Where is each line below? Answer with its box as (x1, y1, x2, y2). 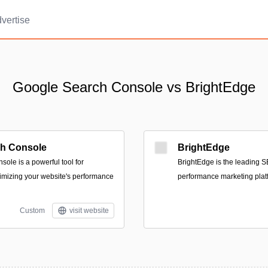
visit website (69, 206, 109, 215)
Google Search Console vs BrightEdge (13, 79, 255, 95)
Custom (20, 206, 45, 215)
